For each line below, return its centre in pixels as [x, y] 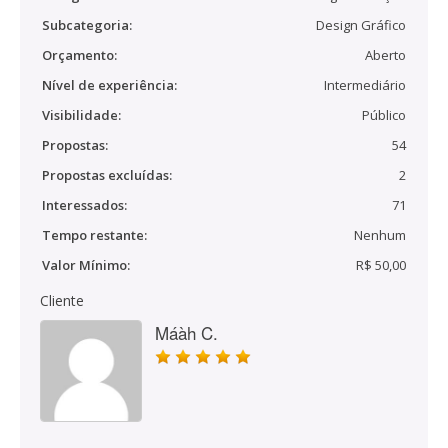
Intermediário [365, 85]
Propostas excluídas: [107, 175]
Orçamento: [79, 55]
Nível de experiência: [109, 85]
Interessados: [84, 205]
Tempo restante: [94, 235]
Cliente [62, 300]
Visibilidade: [81, 115]
